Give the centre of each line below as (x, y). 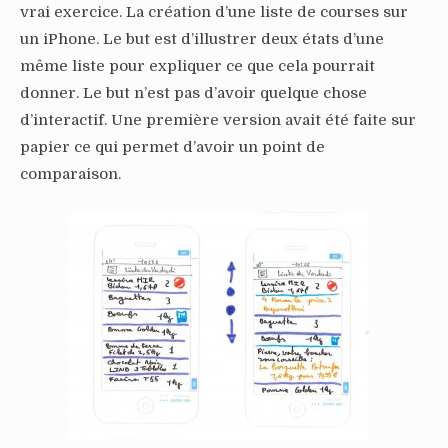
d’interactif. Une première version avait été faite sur (218, 119)
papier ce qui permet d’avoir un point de (172, 146)
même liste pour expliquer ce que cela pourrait (197, 65)
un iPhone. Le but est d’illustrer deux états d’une (202, 38)
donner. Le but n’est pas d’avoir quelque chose (193, 92)
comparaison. (70, 173)
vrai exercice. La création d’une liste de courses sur (214, 11)
